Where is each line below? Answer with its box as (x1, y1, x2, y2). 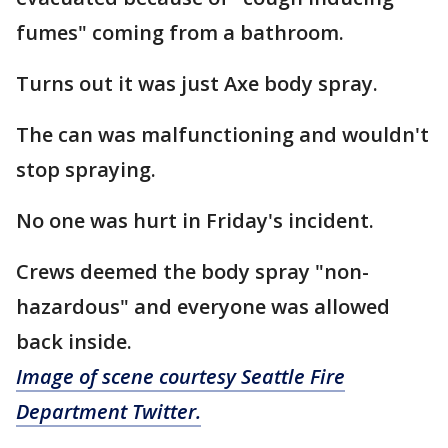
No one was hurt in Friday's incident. (16, 207, 374, 234)
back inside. (16, 328, 132, 355)
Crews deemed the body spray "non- (16, 258, 369, 285)
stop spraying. (16, 156, 156, 183)
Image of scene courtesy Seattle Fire (16, 363, 345, 390)
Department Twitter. (16, 398, 201, 425)
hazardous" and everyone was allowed (16, 293, 390, 320)
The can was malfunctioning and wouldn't (16, 121, 429, 148)
